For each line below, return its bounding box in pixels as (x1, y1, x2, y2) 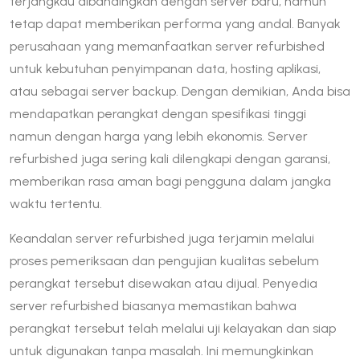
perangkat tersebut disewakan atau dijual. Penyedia (10, 275, 317, 291)
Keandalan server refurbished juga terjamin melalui (10, 230, 314, 246)
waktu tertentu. (10, 195, 102, 211)
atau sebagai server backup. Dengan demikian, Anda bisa (10, 83, 350, 99)
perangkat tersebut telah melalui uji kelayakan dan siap (10, 320, 336, 336)
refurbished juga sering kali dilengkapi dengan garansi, (10, 150, 330, 166)
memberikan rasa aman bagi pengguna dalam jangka (10, 173, 331, 189)
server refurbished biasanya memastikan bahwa (10, 297, 297, 313)
